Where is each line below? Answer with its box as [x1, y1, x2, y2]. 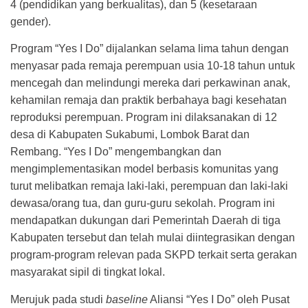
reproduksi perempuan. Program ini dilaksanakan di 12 [10, 111, 277, 124]
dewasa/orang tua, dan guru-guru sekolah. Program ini [10, 197, 275, 210]
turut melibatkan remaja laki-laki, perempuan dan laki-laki [10, 180, 288, 192]
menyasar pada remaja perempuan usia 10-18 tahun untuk [10, 60, 295, 72]
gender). [10, 16, 51, 27]
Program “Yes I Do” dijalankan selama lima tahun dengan [10, 43, 289, 55]
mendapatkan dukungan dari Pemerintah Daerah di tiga [10, 214, 280, 227]
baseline [106, 293, 148, 305]
